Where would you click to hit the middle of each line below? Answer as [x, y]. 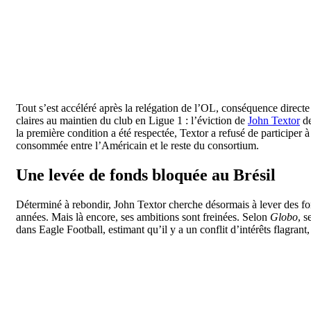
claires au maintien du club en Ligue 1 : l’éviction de [132, 120]
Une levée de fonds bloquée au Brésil [146, 175]
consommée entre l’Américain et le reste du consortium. [137, 145]
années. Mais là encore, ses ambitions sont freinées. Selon [143, 217]
